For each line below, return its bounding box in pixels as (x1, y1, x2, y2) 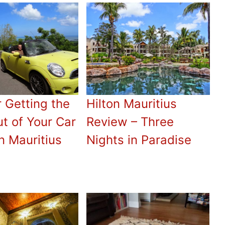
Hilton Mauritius (86, 96, 177, 111)
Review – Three (86, 115, 174, 130)
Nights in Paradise (86, 133, 192, 148)
